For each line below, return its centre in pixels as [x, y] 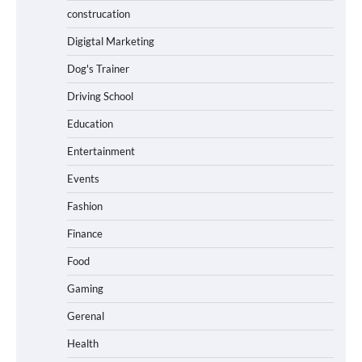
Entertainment [101, 151]
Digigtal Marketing [111, 41]
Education [90, 123]
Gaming [85, 288]
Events [83, 178]
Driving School [100, 96]
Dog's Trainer [98, 68]
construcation [99, 13]
